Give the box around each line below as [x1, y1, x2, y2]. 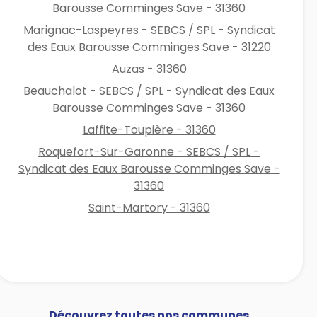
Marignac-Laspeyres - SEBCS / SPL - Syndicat [23, 21, 275, 38]
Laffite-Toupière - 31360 [82, 121, 216, 138]
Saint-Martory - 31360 [88, 199, 210, 216]
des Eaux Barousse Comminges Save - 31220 [27, 38, 271, 55]
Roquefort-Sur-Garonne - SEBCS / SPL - [38, 143, 260, 160]
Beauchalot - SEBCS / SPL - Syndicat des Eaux [23, 82, 275, 99]
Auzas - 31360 [111, 60, 187, 77]
